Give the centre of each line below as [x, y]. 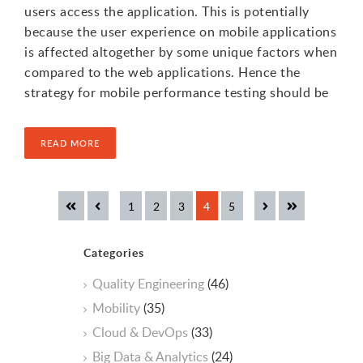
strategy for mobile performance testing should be [177, 92]
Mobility [118, 307]
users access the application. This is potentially [167, 11]
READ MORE [70, 143]
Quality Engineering [150, 283]
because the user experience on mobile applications [180, 31]
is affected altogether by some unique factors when [181, 51]
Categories [114, 252]
